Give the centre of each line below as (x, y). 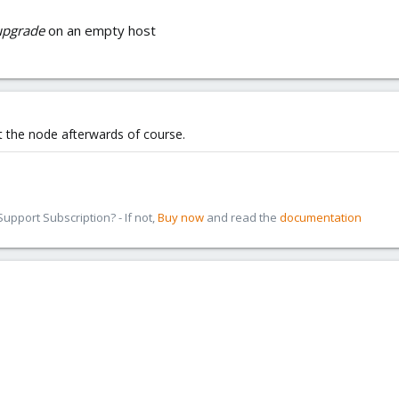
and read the (242, 217)
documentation (321, 217)
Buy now (181, 217)
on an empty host (100, 30)
